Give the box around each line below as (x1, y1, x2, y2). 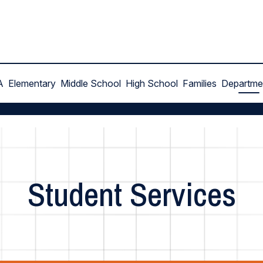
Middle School (60, 77, 121, 89)
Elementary (8, 77, 56, 89)
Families (183, 77, 217, 89)
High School (126, 77, 178, 89)
